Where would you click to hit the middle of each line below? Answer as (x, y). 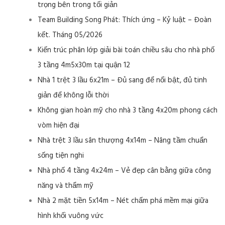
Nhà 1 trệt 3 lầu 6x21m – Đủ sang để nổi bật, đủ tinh (122, 81)
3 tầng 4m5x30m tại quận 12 (84, 66)
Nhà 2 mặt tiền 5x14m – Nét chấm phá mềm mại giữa (123, 201)
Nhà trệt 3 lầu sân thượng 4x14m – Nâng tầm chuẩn (123, 141)
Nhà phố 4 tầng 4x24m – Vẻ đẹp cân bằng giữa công (124, 171)
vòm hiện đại (59, 126)
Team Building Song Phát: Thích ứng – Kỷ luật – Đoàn (125, 20)
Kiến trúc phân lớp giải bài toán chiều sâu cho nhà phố (126, 50)
